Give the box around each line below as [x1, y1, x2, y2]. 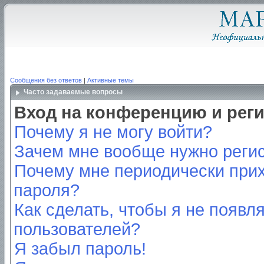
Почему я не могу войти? [14, 123, 212, 141]
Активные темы [87, 77, 134, 84]
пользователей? [14, 220, 140, 239]
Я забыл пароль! [14, 239, 146, 258]
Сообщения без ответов [10, 77, 82, 84]
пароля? [14, 181, 80, 200]
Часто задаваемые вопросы [24, 88, 124, 96]
